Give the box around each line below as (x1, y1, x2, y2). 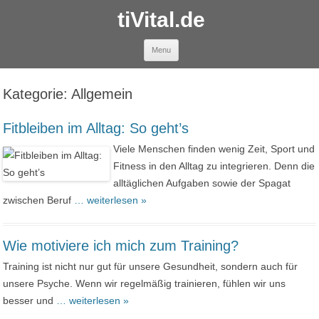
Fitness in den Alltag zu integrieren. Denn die (113, 160, 315, 172)
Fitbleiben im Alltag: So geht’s (3, 120, 189, 136)
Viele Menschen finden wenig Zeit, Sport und (113, 143, 315, 155)
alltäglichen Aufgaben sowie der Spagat (113, 177, 291, 189)
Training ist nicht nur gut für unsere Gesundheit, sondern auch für (3, 261, 298, 272)
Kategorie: (3, 86, 72, 102)
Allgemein (71, 86, 133, 102)
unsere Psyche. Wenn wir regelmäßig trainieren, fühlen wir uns (3, 278, 286, 289)
